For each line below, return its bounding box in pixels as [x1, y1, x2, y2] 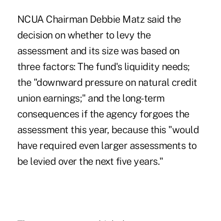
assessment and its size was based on [17, 44, 180, 57]
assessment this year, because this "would [17, 123, 199, 136]
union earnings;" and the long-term [17, 92, 165, 104]
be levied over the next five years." [17, 155, 163, 167]
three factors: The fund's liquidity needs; [17, 60, 190, 73]
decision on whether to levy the [17, 29, 151, 41]
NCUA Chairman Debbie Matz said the [17, 13, 181, 25]
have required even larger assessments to [17, 139, 197, 151]
